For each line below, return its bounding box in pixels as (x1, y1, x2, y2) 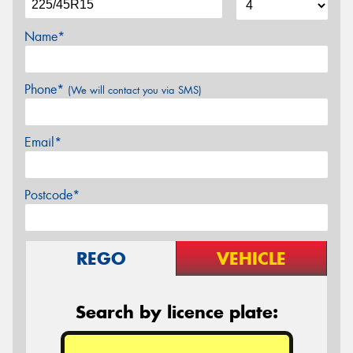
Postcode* (24, 186, 80, 203)
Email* (24, 133, 61, 150)
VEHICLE (217, 247, 286, 269)
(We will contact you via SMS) (68, 83, 202, 97)
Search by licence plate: (75, 300, 278, 323)
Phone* (24, 80, 68, 98)
